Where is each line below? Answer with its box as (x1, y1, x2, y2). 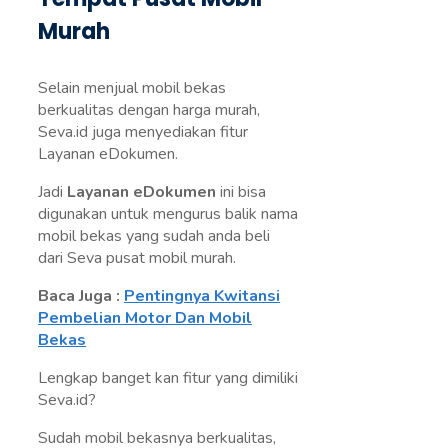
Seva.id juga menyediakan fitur (38, 121, 248, 144)
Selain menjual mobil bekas (38, 77, 226, 100)
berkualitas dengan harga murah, (38, 99, 260, 122)
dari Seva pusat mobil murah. (38, 247, 236, 270)
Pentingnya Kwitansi (124, 285, 280, 308)
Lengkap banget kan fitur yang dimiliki (38, 367, 298, 390)
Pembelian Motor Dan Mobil (38, 307, 252, 330)
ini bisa (216, 181, 266, 204)
